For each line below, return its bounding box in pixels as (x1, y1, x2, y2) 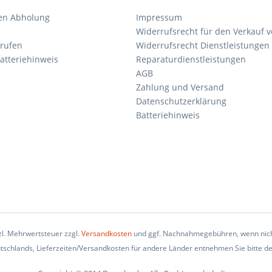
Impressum (136, 12, 182, 23)
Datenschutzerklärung (136, 95, 226, 107)
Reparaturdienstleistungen (136, 53, 246, 65)
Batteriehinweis (136, 109, 200, 121)
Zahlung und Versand (136, 81, 224, 93)
